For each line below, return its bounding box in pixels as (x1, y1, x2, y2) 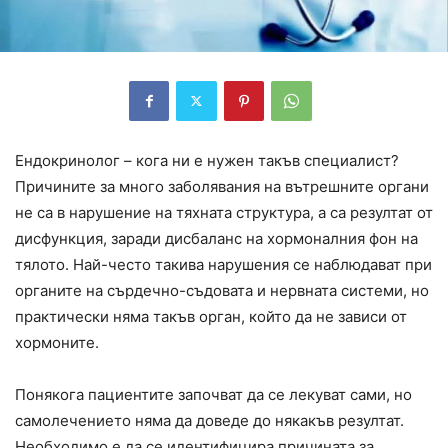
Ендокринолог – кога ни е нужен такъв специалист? (15, 150, 399, 170)
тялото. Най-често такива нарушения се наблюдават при (15, 254, 432, 274)
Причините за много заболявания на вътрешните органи (15, 176, 429, 196)
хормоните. (15, 332, 99, 352)
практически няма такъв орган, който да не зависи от (15, 306, 407, 326)
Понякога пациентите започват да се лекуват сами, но (15, 384, 412, 404)
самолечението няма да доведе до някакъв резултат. (15, 410, 404, 430)
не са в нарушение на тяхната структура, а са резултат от (15, 202, 433, 222)
